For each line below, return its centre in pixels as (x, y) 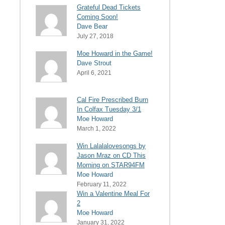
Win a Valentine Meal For (113, 193)
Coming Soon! (97, 17)
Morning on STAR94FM (111, 165)
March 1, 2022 (96, 128)
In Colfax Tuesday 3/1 (109, 109)
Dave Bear (92, 26)
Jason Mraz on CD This (111, 155)
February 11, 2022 (102, 184)
